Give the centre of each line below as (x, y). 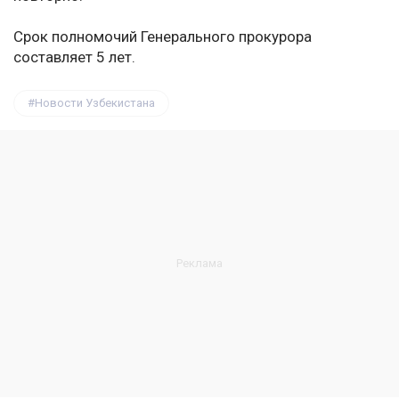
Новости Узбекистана (95, 103)
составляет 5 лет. (74, 57)
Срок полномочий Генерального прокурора (163, 37)
